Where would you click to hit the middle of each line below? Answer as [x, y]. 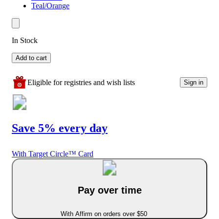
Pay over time [109, 190]
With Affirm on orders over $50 [104, 214]
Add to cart [31, 58]
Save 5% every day [60, 128]
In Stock [25, 40]
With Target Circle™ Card [53, 153]
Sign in [194, 83]
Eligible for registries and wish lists [81, 82]
